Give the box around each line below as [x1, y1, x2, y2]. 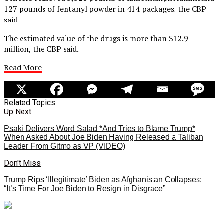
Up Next [4, 107, 31, 116]
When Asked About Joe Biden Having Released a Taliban [4, 132, 203, 141]
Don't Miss [4, 158, 41, 168]
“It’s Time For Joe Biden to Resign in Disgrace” [4, 184, 165, 193]
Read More [4, 62, 42, 73]
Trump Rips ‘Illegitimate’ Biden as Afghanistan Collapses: [4, 175, 202, 184]
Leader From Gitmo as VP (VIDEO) [4, 141, 125, 150]
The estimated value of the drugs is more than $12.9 [4, 32, 188, 44]
